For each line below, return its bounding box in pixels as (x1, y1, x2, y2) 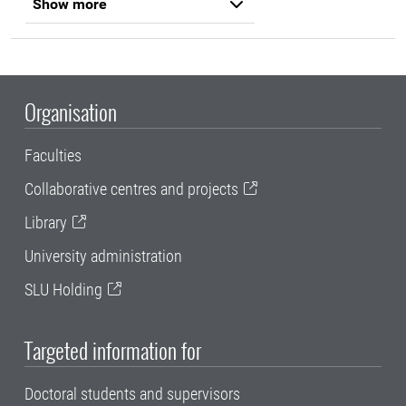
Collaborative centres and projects (24, 179, 238, 198)
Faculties (24, 145, 82, 165)
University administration (24, 246, 182, 266)
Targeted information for (24, 333, 201, 367)
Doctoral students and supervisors (24, 384, 240, 404)
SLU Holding (24, 279, 102, 299)
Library (24, 212, 67, 232)
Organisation (24, 94, 117, 128)
